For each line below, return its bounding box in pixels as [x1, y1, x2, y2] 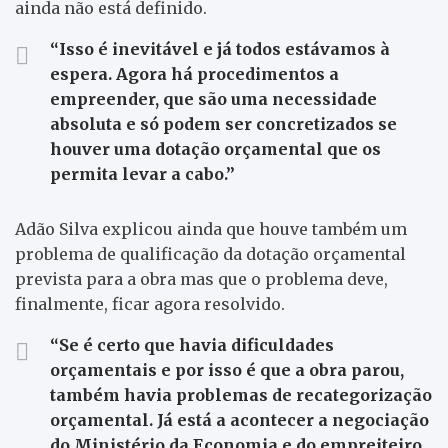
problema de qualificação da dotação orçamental [15, 244, 406, 264]
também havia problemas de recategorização [50, 385, 432, 405]
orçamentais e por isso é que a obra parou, [50, 360, 404, 380]
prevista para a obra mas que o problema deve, [15, 269, 388, 289]
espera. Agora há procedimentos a [50, 64, 339, 84]
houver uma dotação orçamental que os [50, 139, 381, 159]
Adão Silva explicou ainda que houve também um [15, 219, 407, 239]
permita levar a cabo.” [50, 164, 235, 184]
